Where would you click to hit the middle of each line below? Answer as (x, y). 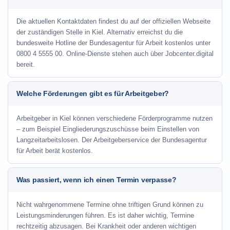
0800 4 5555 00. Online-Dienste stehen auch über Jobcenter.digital (115, 54)
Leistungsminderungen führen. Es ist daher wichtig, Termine (105, 215)
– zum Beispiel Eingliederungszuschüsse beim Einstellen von (108, 129)
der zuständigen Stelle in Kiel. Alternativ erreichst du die (100, 32)
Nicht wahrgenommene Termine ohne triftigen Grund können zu (110, 205)
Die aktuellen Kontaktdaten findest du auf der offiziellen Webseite (113, 21)
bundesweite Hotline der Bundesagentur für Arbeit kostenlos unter (113, 43)
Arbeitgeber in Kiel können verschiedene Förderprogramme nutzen (114, 118)
